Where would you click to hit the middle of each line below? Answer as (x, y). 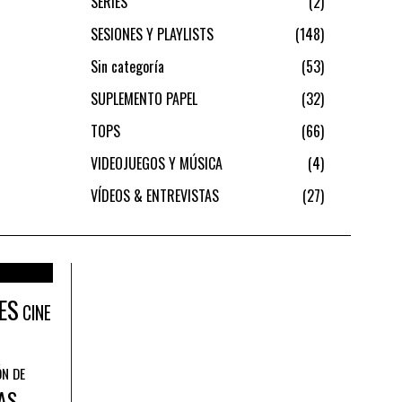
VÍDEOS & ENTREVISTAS (155, 195)
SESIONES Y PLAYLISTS (152, 34)
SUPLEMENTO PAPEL (144, 98)
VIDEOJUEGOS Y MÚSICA (157, 163)
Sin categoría (127, 66)
